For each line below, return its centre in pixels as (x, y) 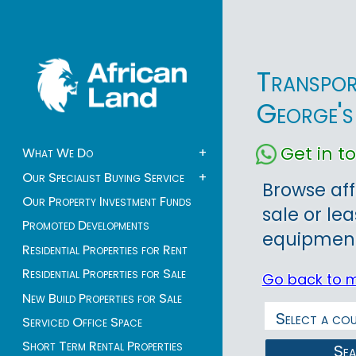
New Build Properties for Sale (102, 298)
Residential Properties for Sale (104, 274)
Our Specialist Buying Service (103, 177)
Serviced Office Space (82, 322)
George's (306, 114)
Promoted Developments (86, 226)
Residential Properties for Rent (105, 250)
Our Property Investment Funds (107, 202)
